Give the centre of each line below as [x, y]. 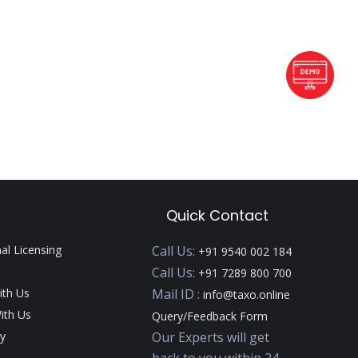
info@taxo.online [247, 294]
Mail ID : [178, 294]
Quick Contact [217, 215]
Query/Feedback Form [210, 316]
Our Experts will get [211, 337]
